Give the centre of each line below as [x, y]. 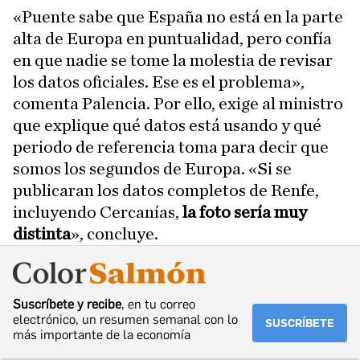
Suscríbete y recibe [67, 305]
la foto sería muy [245, 212]
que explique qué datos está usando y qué [167, 125]
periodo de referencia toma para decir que [171, 147]
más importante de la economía [102, 335]
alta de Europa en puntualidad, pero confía [172, 39]
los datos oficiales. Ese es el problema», [159, 82]
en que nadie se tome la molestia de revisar [173, 60]
